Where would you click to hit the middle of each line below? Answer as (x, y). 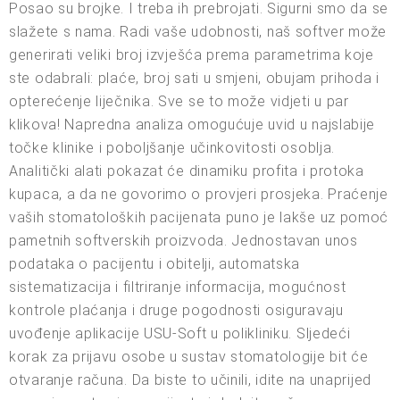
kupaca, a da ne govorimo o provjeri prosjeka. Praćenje (199, 194)
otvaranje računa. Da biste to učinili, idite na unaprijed (190, 379)
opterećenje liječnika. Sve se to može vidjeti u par (179, 101)
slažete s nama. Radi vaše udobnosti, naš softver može (198, 31)
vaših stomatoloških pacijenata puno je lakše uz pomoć (199, 217)
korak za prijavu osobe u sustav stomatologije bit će (189, 356)
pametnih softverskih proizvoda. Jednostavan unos (183, 240)
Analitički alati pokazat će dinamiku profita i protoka (187, 171)
